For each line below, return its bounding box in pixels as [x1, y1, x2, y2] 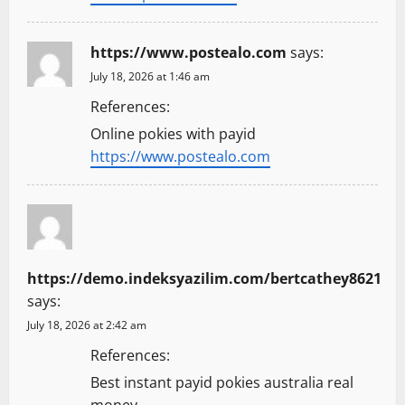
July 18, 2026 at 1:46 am [90, 68, 210, 84]
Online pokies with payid [90, 123, 256, 144]
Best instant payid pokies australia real [90, 372, 353, 392]
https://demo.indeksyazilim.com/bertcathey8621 [27, 268, 381, 288]
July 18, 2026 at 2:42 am [27, 316, 146, 333]
